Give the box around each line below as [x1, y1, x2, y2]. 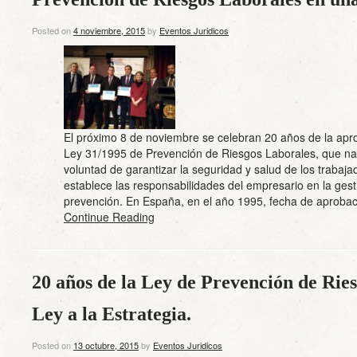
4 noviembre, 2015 [73, 24, 145, 37]
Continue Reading [64, 209, 155, 225]
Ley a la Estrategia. [32, 304, 191, 324]
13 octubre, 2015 [73, 339, 139, 351]
